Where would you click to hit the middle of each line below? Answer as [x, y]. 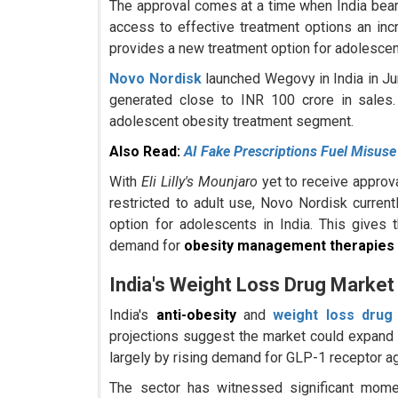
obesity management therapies [290, 246]
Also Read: [147, 152]
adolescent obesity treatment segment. [232, 122]
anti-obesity [196, 315]
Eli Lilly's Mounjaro [199, 182]
